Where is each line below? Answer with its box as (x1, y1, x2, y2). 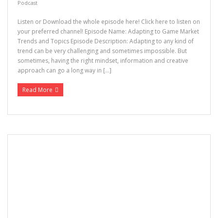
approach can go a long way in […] (18, 66, 111, 75)
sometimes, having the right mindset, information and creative (18, 56, 188, 65)
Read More (22, 86, 53, 94)
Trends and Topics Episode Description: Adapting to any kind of (18, 37, 194, 46)
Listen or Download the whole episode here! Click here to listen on (18, 18, 200, 26)
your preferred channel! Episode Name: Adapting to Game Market (18, 27, 199, 36)
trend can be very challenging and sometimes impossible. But (18, 47, 187, 55)
